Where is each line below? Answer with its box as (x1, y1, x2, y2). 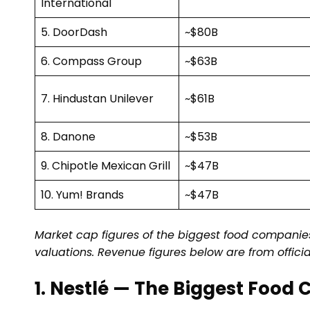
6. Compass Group (41, 53, 142, 70)
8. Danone (41, 129, 95, 145)
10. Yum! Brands (41, 187, 124, 203)
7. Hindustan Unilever (41, 91, 154, 107)
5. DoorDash (41, 24, 107, 41)
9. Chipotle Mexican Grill (41, 158, 170, 174)
